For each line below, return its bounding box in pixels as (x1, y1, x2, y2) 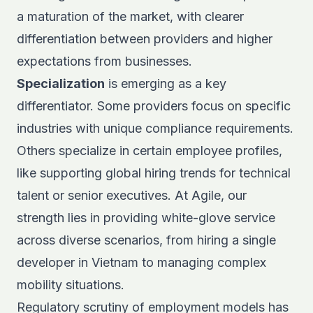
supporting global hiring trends (40, 166, 216, 180)
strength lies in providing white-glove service (17, 210, 275, 225)
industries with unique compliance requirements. (17, 121, 293, 136)
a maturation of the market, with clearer (17, 9, 244, 24)
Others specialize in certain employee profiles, (17, 143, 282, 158)
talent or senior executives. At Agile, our (17, 188, 247, 203)
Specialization (17, 76, 105, 91)
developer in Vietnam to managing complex (17, 255, 266, 270)
